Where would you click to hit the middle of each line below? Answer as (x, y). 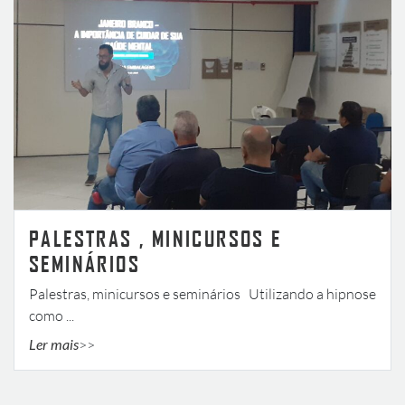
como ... (52, 315)
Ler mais (54, 344)
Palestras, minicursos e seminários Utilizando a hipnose (202, 293)
